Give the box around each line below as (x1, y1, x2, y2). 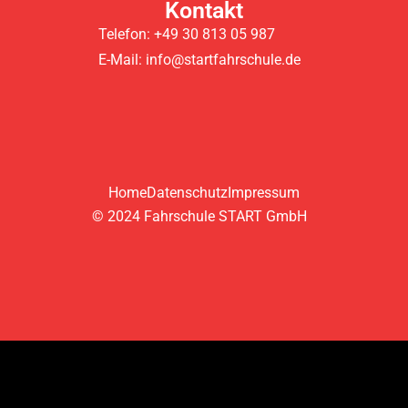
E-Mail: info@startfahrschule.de (98, 51, 301, 69)
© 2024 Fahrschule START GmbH (92, 208, 307, 226)
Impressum (228, 184, 300, 202)
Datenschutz (147, 184, 228, 202)
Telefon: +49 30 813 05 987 (98, 25, 275, 44)
